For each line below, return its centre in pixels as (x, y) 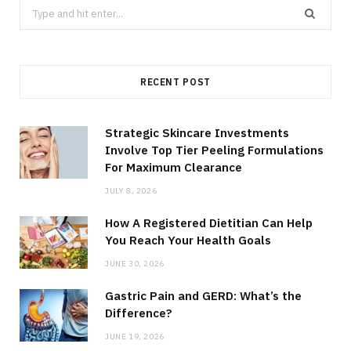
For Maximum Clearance (174, 167)
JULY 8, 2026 (131, 190)
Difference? (139, 313)
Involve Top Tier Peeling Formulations (214, 150)
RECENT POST (175, 81)
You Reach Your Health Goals (188, 240)
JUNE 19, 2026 (135, 336)
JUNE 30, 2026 (135, 263)
